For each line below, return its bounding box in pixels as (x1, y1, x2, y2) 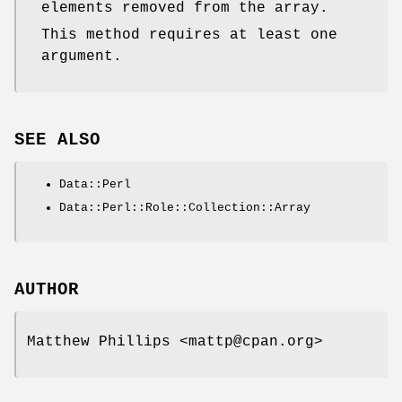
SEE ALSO (14, 129, 100, 150)
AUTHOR (14, 279, 79, 300)
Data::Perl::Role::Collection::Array (59, 200, 310, 214)
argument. (41, 48, 122, 66)
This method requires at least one (41, 27, 337, 44)
